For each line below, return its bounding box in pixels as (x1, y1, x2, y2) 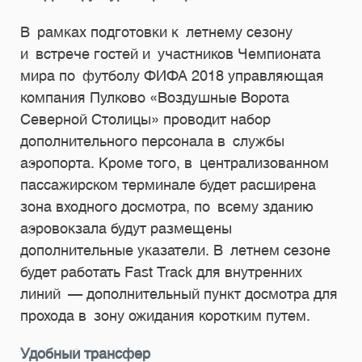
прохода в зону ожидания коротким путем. (20, 307, 310, 324)
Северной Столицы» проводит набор (20, 111, 271, 128)
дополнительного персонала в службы (20, 133, 284, 149)
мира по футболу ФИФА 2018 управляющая (20, 67, 324, 84)
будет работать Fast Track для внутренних (20, 263, 302, 280)
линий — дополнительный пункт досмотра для (20, 285, 338, 302)
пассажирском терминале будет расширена (20, 176, 316, 193)
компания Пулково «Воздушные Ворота (20, 89, 289, 106)
